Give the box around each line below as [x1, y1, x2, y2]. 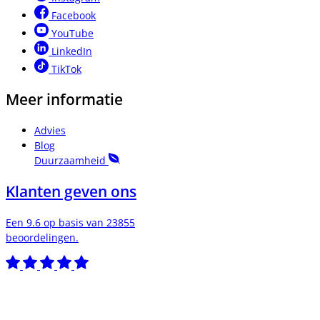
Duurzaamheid [34, 154, 109, 168]
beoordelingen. [6, 231, 79, 245]
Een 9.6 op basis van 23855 [6, 216, 135, 230]
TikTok [51, 61, 81, 76]
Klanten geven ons [6, 181, 136, 201]
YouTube [51, 26, 94, 40]
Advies [34, 124, 66, 138]
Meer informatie [6, 89, 123, 109]
